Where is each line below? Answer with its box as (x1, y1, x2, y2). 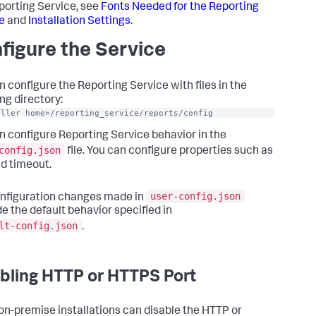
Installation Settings (28, 16, 130, 28)
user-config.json (150, 190, 241, 202)
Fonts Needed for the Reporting (101, 2, 259, 13)
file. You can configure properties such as (65, 145, 273, 157)
